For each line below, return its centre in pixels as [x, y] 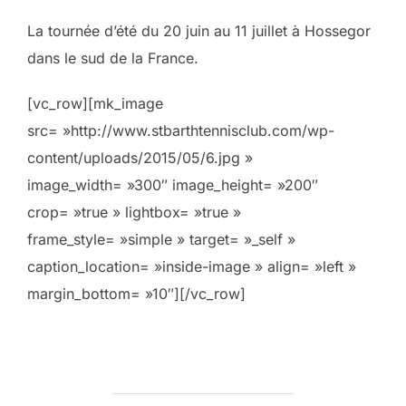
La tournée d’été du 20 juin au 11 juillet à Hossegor [199, 31]
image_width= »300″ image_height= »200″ [173, 185]
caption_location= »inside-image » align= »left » [192, 266]
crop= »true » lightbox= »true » [134, 212]
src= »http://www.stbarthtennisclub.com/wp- [181, 130]
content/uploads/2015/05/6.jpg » [140, 158]
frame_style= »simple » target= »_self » [161, 239]
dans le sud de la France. [113, 58]
